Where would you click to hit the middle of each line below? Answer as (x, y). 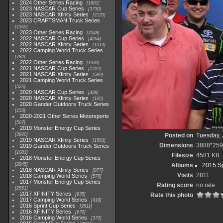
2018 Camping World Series (54, 176)
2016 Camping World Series (54, 218)
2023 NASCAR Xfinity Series (55, 14)
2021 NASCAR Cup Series (52, 68)
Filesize (182, 155)
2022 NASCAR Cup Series (52, 38)
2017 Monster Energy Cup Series (60, 182)
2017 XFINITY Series (46, 194)
